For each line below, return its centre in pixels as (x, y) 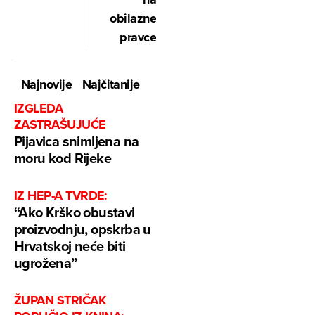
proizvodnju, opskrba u (83, 229)
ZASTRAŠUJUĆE (60, 124)
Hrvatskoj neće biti (70, 245)
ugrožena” (46, 262)
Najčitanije (111, 84)
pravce (138, 37)
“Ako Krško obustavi (75, 212)
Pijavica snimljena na (77, 141)
